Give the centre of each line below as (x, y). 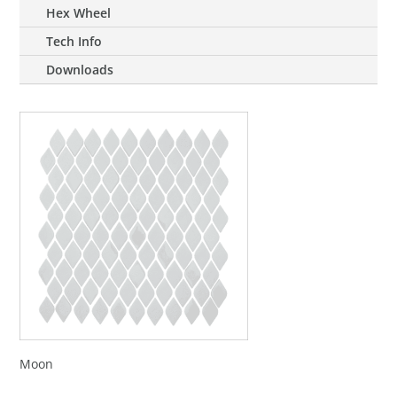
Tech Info (74, 41)
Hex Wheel (79, 13)
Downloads (80, 70)
